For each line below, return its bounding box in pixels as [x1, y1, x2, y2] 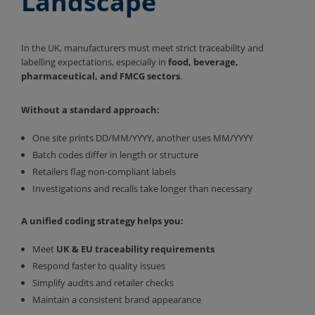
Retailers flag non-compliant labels [32, 165, 178, 178]
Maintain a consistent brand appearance [32, 292, 203, 306]
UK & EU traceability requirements [56, 242, 214, 255]
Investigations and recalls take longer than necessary [32, 181, 255, 195]
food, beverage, [168, 55, 238, 68]
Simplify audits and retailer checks [32, 276, 176, 289]
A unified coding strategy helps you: [21, 214, 186, 227]
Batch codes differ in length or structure [32, 148, 200, 161]
